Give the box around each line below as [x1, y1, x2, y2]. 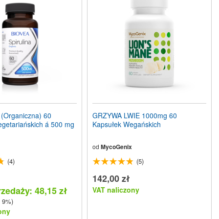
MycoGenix [101, 142, 132, 151]
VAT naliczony [92, 185, 140, 195]
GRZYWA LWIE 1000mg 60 [92, 110, 177, 120]
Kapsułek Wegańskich [92, 119, 161, 129]
